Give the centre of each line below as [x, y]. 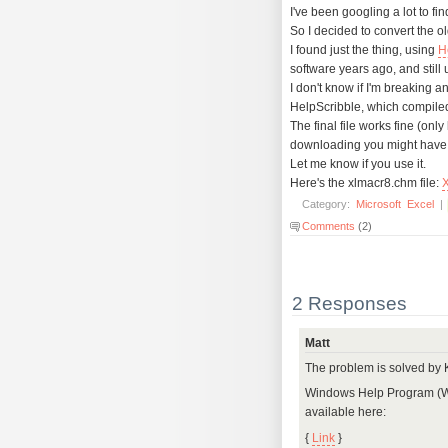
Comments [328, 226]
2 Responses [349, 303]
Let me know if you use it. [358, 164]
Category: [327, 204]
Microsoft [378, 204]
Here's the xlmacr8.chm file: [366, 183]
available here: [346, 412]
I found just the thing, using [364, 50]
